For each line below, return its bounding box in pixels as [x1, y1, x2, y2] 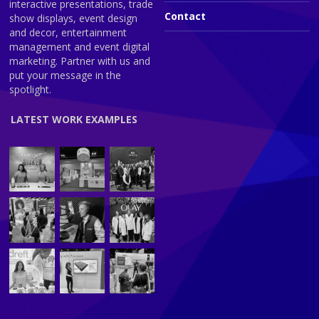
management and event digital [9, 39, 150, 53]
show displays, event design [9, 11, 138, 25]
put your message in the [9, 68, 122, 82]
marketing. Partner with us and [9, 53, 151, 68]
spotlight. [9, 82, 52, 96]
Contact [164, 9, 206, 23]
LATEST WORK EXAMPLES [11, 112, 138, 126]
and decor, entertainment [9, 25, 127, 39]
